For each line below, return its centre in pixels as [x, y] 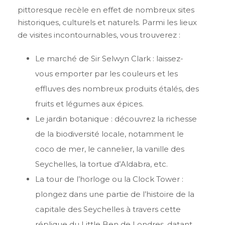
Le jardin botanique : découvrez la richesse [116, 119]
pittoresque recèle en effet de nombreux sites [106, 10]
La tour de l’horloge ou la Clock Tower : [109, 179]
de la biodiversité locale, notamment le [109, 134]
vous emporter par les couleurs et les [106, 74]
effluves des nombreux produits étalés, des [117, 89]
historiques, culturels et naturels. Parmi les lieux [107, 23]
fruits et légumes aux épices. [89, 104]
